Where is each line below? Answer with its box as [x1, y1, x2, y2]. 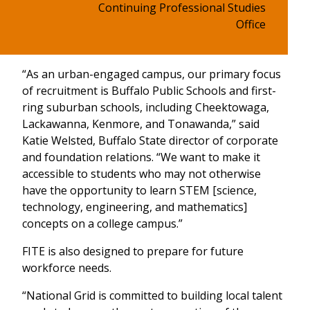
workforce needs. [22, 260, 111, 276]
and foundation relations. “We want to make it [22, 149, 260, 165]
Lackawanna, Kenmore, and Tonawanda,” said [22, 116, 259, 132]
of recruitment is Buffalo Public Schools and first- [22, 83, 276, 99]
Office [236, 17, 266, 33]
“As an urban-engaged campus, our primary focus [22, 66, 281, 82]
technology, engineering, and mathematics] [22, 199, 247, 215]
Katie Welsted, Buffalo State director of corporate [22, 133, 278, 149]
